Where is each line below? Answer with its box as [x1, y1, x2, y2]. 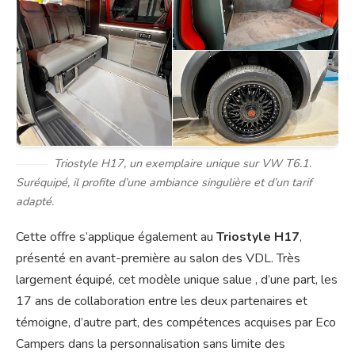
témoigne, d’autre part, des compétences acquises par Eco [16, 314, 336, 332]
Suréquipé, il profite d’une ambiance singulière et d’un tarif [16, 174, 312, 191]
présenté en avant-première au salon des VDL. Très [16, 250, 300, 268]
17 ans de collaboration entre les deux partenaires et [16, 292, 307, 311]
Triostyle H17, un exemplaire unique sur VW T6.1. [54, 155, 311, 172]
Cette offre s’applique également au [16, 228, 216, 246]
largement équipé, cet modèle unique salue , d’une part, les [16, 271, 338, 289]
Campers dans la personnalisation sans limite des [16, 335, 285, 353]
